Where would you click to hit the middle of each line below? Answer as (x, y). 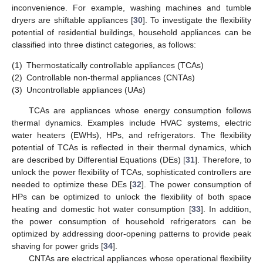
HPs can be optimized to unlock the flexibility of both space (131, 197)
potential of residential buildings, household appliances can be (131, 32)
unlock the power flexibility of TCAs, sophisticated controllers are (131, 172)
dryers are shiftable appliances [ (73, 20)
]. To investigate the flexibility (197, 20)
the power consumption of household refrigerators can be (131, 222)
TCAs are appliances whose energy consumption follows (140, 111)
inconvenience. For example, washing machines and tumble (131, 7)
